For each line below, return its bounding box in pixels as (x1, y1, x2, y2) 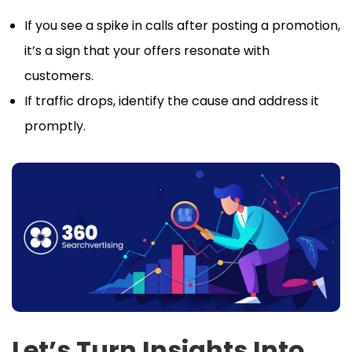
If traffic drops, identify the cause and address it (24, 91, 319, 110)
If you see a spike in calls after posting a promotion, (24, 16, 340, 35)
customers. (24, 66, 93, 85)
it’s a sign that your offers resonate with (24, 41, 269, 60)
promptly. (24, 116, 86, 135)
